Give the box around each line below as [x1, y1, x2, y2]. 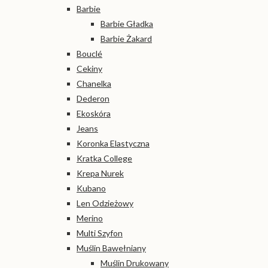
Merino [77, 212, 103, 223]
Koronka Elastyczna [77, 138, 150, 148]
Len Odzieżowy [77, 197, 133, 208]
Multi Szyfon [77, 227, 123, 238]
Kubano [77, 182, 106, 193]
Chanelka [77, 78, 111, 89]
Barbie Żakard [100, 33, 152, 44]
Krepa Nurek [77, 167, 124, 178]
